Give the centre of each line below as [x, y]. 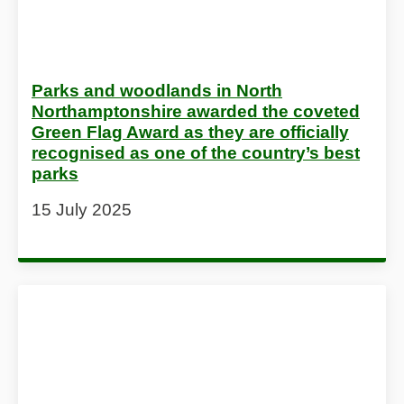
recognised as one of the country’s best [196, 152]
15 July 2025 [82, 209]
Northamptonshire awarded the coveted [196, 111]
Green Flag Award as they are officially [190, 132]
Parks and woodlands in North [157, 90]
